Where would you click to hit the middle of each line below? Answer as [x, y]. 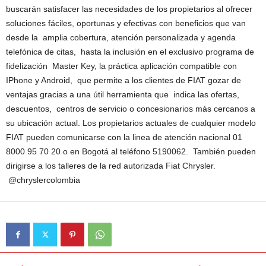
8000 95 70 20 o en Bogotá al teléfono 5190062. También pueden [131, 151]
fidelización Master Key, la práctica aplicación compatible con [121, 66]
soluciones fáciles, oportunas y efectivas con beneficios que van [126, 23]
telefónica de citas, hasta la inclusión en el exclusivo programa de [130, 52]
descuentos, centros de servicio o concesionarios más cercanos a [131, 109]
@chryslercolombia [43, 180]
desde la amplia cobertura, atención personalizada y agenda [121, 37]
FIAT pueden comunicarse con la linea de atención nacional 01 [124, 137]
